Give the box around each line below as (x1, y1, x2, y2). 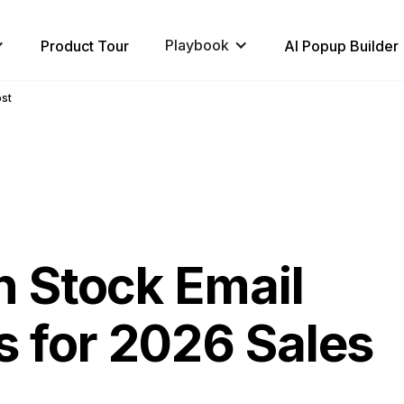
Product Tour (41, 36, 129, 55)
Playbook (165, 36, 229, 54)
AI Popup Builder (284, 36, 399, 55)
